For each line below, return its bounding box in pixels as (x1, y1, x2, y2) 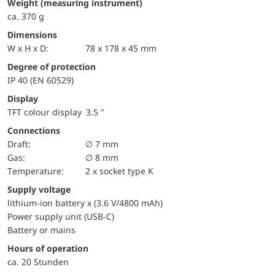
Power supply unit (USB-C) (7, 210, 114, 222)
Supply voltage (7, 183, 71, 195)
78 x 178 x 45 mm (85, 42, 157, 54)
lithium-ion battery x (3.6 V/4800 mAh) (7, 196, 163, 209)
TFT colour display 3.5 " (7, 106, 104, 118)
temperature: (12, 165, 64, 177)
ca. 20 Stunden (7, 255, 69, 268)
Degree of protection (14, 60, 96, 72)
